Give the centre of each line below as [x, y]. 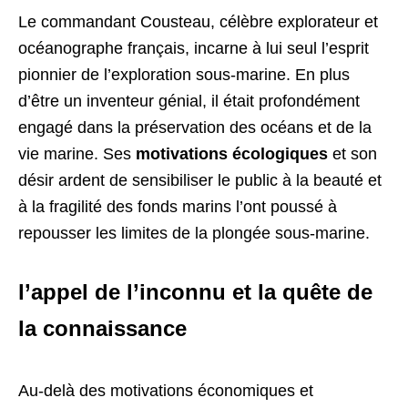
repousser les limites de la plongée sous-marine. [194, 234]
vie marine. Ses [77, 154]
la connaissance [102, 329]
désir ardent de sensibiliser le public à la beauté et [200, 181]
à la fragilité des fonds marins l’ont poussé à [178, 207]
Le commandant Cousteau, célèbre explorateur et [198, 22]
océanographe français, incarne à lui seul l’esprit [194, 49]
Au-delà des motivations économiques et [166, 391]
